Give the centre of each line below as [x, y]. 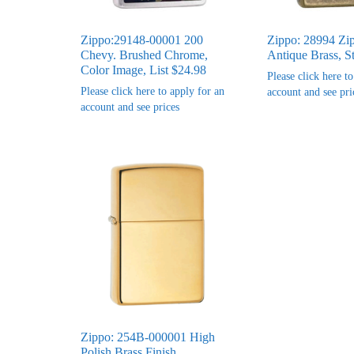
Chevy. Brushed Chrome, [144, 55]
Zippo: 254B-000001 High [148, 337]
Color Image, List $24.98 [143, 70]
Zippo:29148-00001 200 [142, 40]
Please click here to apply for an [153, 91]
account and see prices [130, 107]
